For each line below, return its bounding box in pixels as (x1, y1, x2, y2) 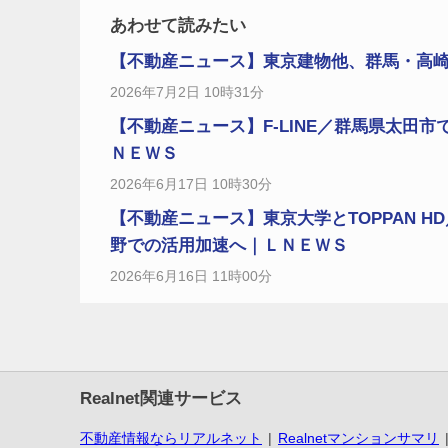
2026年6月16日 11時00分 (110, 268, 272, 285)
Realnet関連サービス (80, 389, 242, 409)
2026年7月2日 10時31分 (110, 84, 264, 101)
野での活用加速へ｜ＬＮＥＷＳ (110, 236, 348, 256)
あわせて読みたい (110, 16, 246, 36)
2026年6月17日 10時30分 (110, 176, 272, 193)
